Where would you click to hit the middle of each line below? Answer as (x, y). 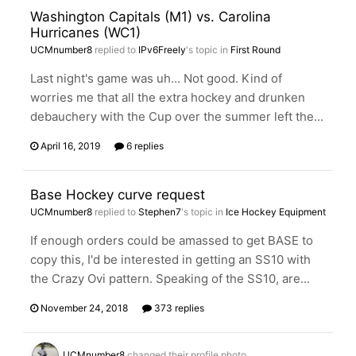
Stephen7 (160, 212)
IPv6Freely (162, 50)
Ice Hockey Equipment (276, 212)
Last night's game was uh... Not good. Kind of (156, 78)
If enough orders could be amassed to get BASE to (172, 240)
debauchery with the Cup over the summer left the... (177, 116)
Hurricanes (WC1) (85, 33)
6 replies (144, 146)
